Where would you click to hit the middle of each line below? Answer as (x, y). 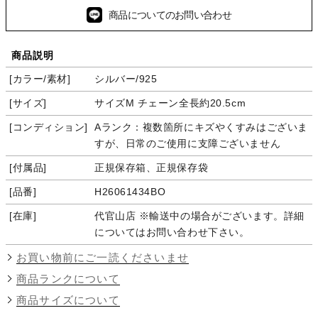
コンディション (49, 127)
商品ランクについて (68, 278)
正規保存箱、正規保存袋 (152, 167)
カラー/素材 (40, 78)
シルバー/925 (126, 78)
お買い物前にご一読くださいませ (103, 257)
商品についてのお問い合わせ (170, 15)
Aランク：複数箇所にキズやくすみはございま (201, 127)
